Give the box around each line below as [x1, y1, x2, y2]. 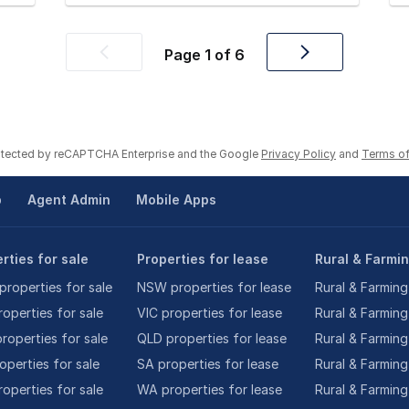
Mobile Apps [135, 192, 216, 208]
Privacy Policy [261, 147, 336, 162]
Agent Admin [26, 192, 110, 208]
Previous [102, 52, 166, 71]
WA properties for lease [136, 382, 282, 398]
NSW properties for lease [136, 279, 291, 296]
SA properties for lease [136, 356, 278, 372]
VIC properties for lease [136, 305, 282, 321]
